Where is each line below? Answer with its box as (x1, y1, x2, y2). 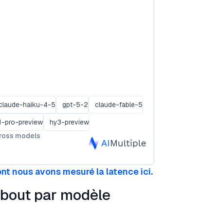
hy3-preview (50, 117, 89, 127)
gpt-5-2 (62, 100, 88, 109)
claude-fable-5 (95, 100, 143, 109)
